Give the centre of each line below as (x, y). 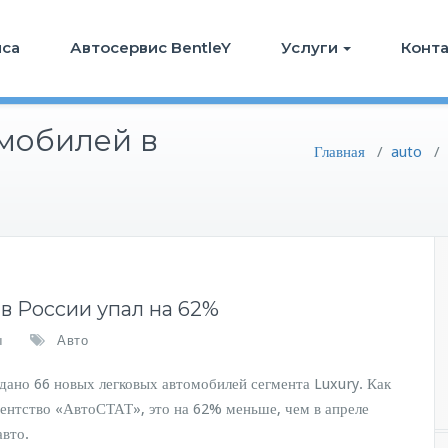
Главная (339, 152)
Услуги (309, 47)
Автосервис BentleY (150, 47)
